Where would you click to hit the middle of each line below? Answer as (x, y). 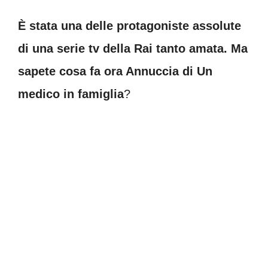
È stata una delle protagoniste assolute (130, 26)
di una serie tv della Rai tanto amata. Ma (133, 48)
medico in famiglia (71, 94)
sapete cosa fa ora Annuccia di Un (115, 71)
